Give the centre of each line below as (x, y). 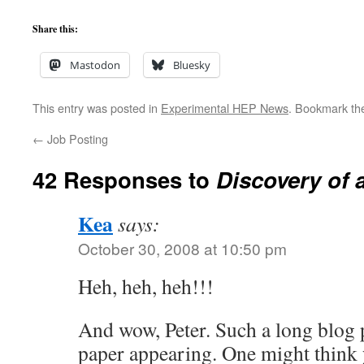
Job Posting (76, 139)
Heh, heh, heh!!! (146, 286)
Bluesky (192, 65)
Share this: (55, 29)
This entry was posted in (97, 108)
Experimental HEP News (225, 108)
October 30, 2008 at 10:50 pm (182, 248)
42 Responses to (124, 179)
